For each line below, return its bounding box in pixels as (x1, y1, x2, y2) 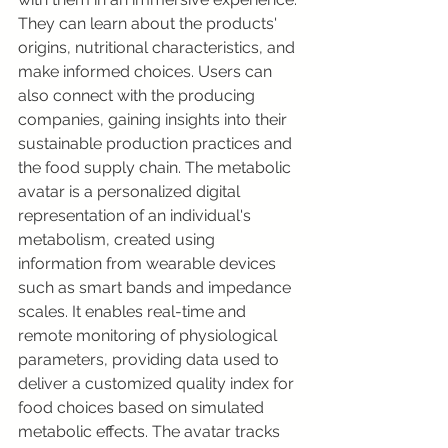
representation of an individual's (18, 206, 255, 225)
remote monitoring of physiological (18, 326, 281, 345)
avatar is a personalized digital (18, 182, 244, 201)
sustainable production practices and (18, 134, 296, 153)
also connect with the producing (18, 86, 259, 105)
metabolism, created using (18, 230, 219, 249)
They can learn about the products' (18, 14, 281, 33)
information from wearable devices (18, 254, 280, 273)
